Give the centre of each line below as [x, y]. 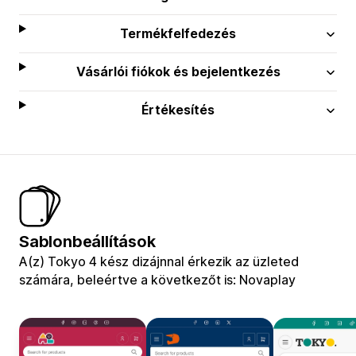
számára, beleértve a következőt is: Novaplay [157, 279]
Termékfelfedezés [178, 33]
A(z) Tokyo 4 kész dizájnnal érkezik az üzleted [159, 261]
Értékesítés [178, 109]
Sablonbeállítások [87, 241]
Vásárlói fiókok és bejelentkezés [178, 71]
